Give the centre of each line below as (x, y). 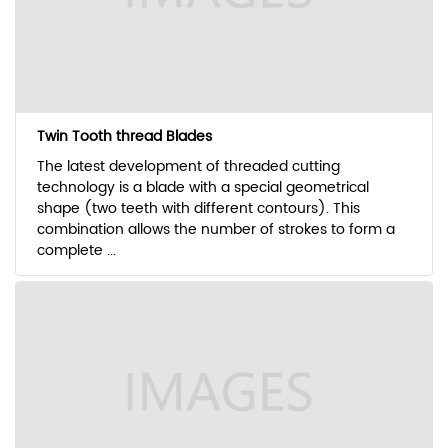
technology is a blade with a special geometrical (202, 188)
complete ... (76, 251)
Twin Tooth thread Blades (124, 137)
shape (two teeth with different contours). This (198, 209)
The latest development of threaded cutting (188, 167)
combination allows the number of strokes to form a (215, 230)
